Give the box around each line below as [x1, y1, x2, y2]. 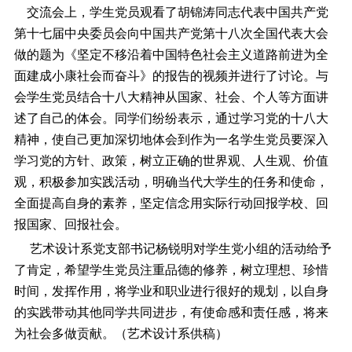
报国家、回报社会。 [13, 217, 127, 231]
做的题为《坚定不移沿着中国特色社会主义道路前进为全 [13, 47, 328, 61]
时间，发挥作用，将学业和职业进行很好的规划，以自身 [13, 284, 328, 299]
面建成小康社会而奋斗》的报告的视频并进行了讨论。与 [13, 68, 328, 82]
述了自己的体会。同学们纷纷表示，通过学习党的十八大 [13, 111, 328, 125]
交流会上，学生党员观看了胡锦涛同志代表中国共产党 [13, 5, 328, 19]
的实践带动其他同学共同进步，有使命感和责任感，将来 [13, 306, 328, 320]
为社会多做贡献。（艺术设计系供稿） [13, 327, 228, 341]
